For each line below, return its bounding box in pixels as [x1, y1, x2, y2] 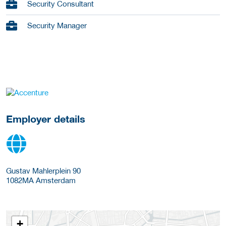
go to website [19, 87, 65, 97]
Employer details [6, 112, 85, 125]
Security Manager [27, 21, 87, 30]
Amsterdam [34, 176, 76, 185]
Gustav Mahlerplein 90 [6, 166, 81, 176]
